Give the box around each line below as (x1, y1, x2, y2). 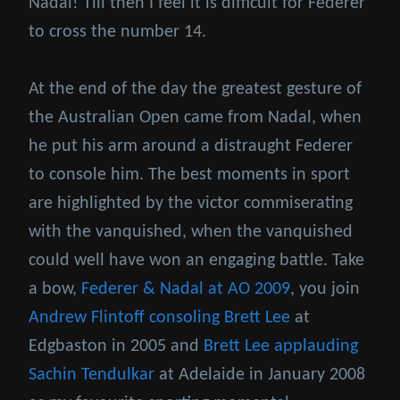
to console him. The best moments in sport (29, 165, 350, 184)
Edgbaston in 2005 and (29, 337, 204, 355)
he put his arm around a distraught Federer (29, 137, 353, 155)
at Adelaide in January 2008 (154, 365, 365, 384)
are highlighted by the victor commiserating (29, 194, 353, 212)
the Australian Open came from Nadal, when (29, 108, 362, 127)
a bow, (29, 279, 81, 298)
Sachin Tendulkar (29, 365, 154, 384)
